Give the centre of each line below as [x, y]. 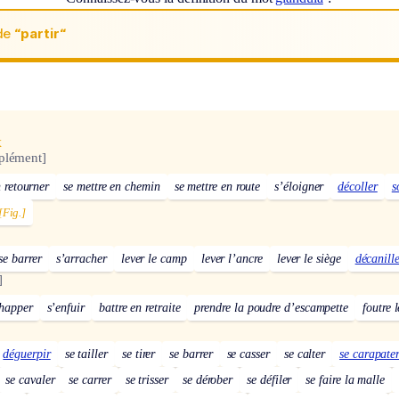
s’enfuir [65, 308]
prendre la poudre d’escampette [272, 308]
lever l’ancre [232, 258]
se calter [305, 354]
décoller [358, 186]
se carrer [90, 380]
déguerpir [27, 354]
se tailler [86, 354]
